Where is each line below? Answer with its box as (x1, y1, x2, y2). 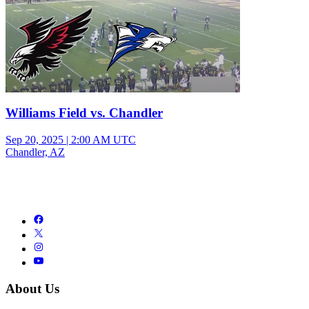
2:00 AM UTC (71, 133, 136, 146)
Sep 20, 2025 (6, 133, 63, 146)
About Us (6, 281, 59, 297)
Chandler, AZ (6, 146, 65, 158)
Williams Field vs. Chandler (6, 105, 163, 120)
